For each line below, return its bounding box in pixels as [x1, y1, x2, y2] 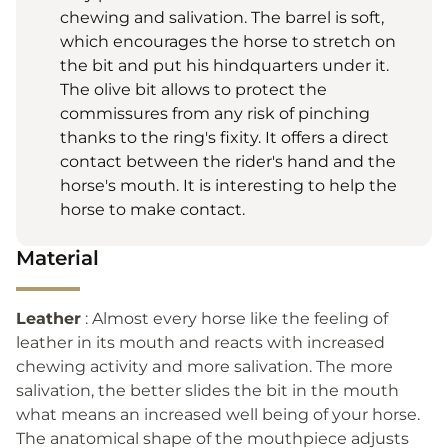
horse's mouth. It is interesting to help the [60, 175, 397, 195]
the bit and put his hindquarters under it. [60, 55, 389, 75]
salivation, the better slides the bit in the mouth [16, 380, 399, 400]
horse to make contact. [60, 199, 245, 219]
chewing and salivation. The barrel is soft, [60, 7, 384, 27]
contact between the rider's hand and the [60, 151, 396, 171]
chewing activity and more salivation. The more [16, 356, 393, 376]
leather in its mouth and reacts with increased [16, 332, 385, 352]
